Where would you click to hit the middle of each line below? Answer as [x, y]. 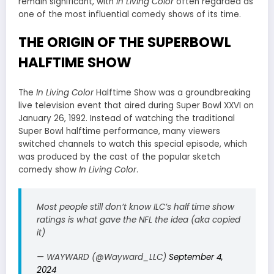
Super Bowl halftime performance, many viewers [119, 131]
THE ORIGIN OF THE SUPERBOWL [125, 42]
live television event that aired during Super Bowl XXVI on [136, 106]
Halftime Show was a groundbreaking [172, 93]
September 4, [196, 257]
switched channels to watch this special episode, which [133, 144]
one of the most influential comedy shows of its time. [130, 14]
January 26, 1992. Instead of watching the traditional [127, 119]
